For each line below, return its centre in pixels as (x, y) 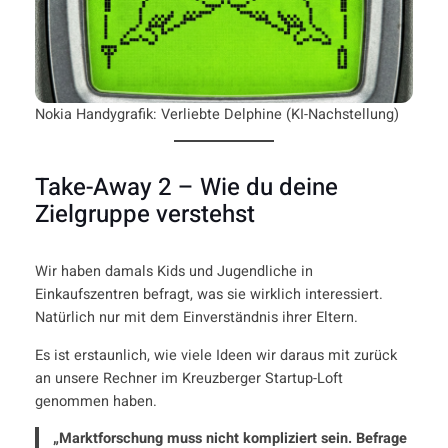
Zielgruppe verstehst (144, 215)
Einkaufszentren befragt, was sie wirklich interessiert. (208, 295)
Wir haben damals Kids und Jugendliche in (173, 272)
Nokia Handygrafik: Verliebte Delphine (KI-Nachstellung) (216, 114)
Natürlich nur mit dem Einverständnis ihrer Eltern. (196, 318)
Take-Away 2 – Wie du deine (186, 188)
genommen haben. (95, 401)
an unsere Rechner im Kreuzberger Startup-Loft (188, 378)
